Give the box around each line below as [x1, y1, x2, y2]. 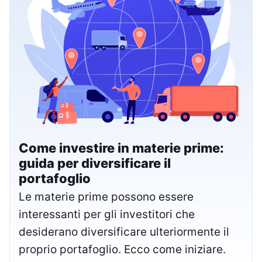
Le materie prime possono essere [19, 189, 194, 204]
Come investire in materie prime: [19, 140, 224, 156]
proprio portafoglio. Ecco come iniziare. [19, 242, 226, 256]
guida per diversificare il [19, 155, 171, 171]
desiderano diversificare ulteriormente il [19, 225, 229, 239]
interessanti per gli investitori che [19, 207, 195, 221]
